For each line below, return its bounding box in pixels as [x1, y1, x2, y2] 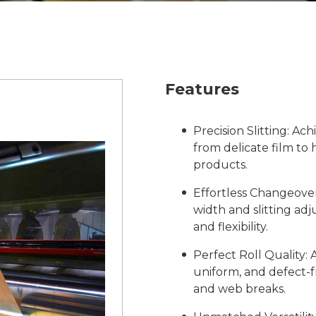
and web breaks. [193, 282, 286, 296]
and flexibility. [193, 220, 268, 233]
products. [193, 158, 248, 171]
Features [165, 80, 239, 99]
